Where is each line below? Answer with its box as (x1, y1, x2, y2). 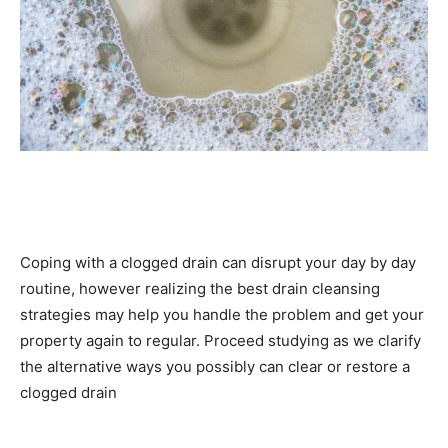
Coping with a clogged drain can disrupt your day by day (20, 253, 416, 273)
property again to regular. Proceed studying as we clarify (20, 331, 421, 351)
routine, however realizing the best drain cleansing (20, 279, 380, 299)
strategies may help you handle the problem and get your (20, 305, 424, 325)
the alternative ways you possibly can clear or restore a (20, 357, 410, 377)
